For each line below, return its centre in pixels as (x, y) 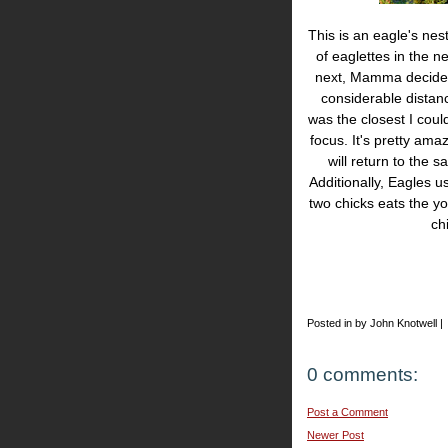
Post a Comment (347, 412)
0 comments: (362, 374)
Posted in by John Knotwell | (375, 323)
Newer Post (335, 435)
